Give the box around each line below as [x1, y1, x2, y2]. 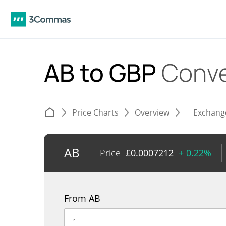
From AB [64, 192, 100, 204]
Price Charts [72, 107, 119, 118]
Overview [135, 107, 169, 118]
